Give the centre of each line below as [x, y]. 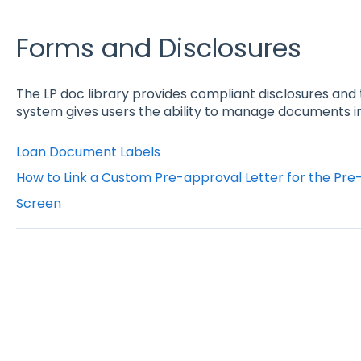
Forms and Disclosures [158, 48]
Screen [38, 203]
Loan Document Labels [88, 151]
